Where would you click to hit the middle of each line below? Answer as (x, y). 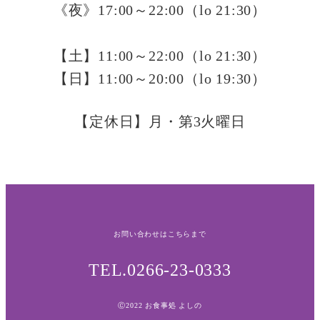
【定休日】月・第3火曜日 (160, 122)
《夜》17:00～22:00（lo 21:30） (160, 10)
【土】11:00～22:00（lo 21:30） (160, 55)
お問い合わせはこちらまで (160, 234)
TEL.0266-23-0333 (160, 270)
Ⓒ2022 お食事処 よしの (160, 305)
